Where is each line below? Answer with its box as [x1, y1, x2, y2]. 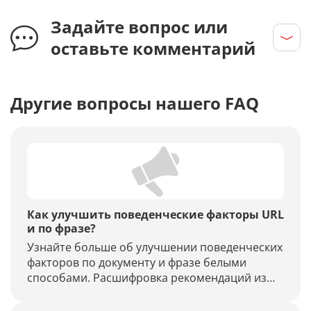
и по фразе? [27, 220, 96, 236]
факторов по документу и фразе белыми [27, 254, 246, 270]
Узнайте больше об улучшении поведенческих [27, 239, 283, 255]
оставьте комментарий [51, 36, 255, 60]
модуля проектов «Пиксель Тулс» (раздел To [27, 285, 266, 301]
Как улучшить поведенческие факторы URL [27, 206, 284, 222]
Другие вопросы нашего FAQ [10, 91, 259, 115]
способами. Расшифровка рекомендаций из [27, 269, 267, 285]
